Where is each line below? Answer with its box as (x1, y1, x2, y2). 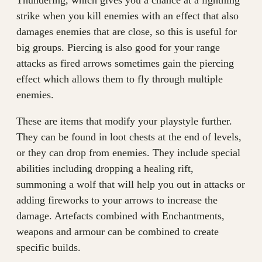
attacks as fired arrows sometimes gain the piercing (16, 57, 234, 69)
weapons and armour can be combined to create (16, 226, 219, 237)
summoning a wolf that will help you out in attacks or (16, 178, 245, 190)
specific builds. (16, 242, 81, 253)
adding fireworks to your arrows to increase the (16, 194, 218, 206)
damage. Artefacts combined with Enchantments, (16, 210, 225, 222)
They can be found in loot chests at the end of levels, (16, 131, 242, 143)
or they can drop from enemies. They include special (16, 147, 240, 158)
